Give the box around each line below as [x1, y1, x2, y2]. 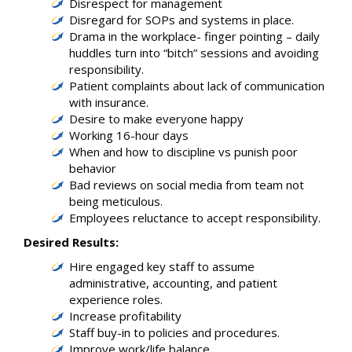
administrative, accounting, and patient [69, 275, 277, 291]
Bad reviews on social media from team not [69, 177, 304, 192]
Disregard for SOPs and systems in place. [69, 12, 294, 27]
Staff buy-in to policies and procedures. [69, 324, 280, 340]
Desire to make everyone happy [69, 111, 244, 126]
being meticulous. [69, 193, 163, 209]
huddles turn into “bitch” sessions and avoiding [69, 45, 319, 60]
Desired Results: [24, 234, 119, 250]
